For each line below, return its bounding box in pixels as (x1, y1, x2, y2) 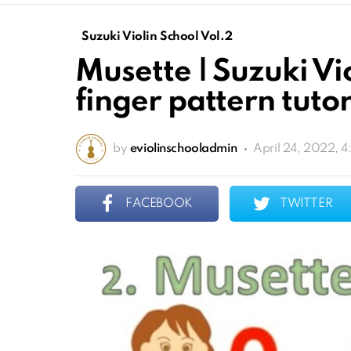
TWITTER (280, 197, 333, 211)
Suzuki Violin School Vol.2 (81, 31, 233, 44)
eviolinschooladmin (129, 143, 237, 156)
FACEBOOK (125, 197, 193, 211)
